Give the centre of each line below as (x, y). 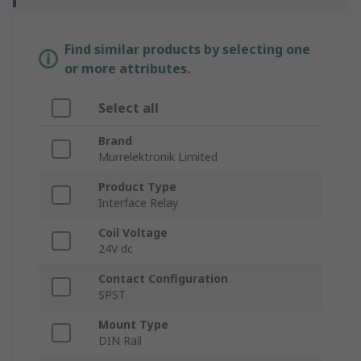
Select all (129, 108)
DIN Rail (120, 341)
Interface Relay (138, 203)
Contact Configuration (163, 279)
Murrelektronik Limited (158, 157)
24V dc (116, 249)
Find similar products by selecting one (187, 50)
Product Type (137, 187)
